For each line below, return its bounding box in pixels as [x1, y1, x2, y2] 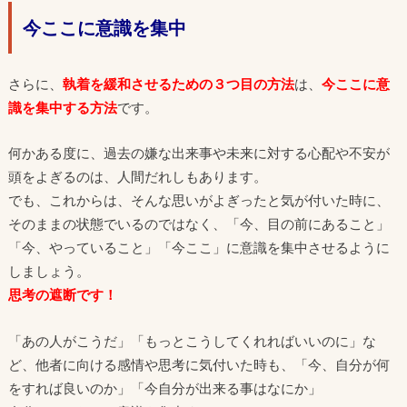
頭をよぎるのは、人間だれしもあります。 [7, 168, 267, 185]
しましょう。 [7, 263, 90, 280]
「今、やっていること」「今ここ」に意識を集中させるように [7, 239, 390, 256]
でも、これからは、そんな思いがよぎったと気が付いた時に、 [7, 192, 390, 209]
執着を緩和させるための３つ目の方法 [62, 74, 294, 92]
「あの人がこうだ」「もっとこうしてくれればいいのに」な [7, 333, 376, 350]
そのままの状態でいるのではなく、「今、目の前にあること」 [7, 215, 390, 233]
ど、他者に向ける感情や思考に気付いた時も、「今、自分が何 [7, 356, 390, 373]
